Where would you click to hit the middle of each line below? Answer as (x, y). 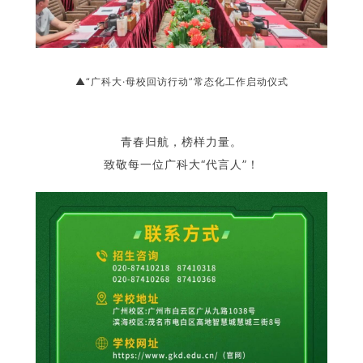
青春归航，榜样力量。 (181, 142)
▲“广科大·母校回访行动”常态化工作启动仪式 (181, 82)
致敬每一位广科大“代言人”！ (181, 164)
